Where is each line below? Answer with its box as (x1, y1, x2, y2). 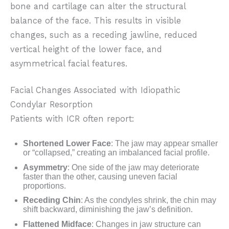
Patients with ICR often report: (10, 114, 134, 124)
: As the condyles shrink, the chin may (80, 196, 216, 205)
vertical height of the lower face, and (10, 44, 162, 54)
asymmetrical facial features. (10, 58, 127, 68)
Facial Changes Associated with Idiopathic (10, 85, 180, 96)
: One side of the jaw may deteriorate (67, 163, 199, 172)
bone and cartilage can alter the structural (10, 1, 186, 11)
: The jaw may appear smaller (110, 139, 218, 148)
